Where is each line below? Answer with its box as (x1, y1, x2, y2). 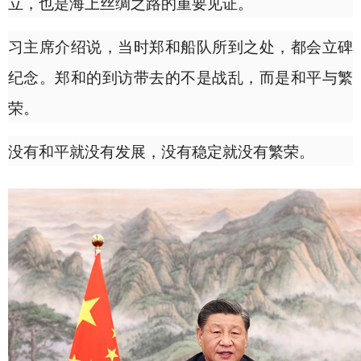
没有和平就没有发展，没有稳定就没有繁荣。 (8, 139, 314, 162)
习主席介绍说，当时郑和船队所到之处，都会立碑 (8, 35, 353, 57)
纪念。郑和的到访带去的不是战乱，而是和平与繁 (8, 65, 353, 88)
